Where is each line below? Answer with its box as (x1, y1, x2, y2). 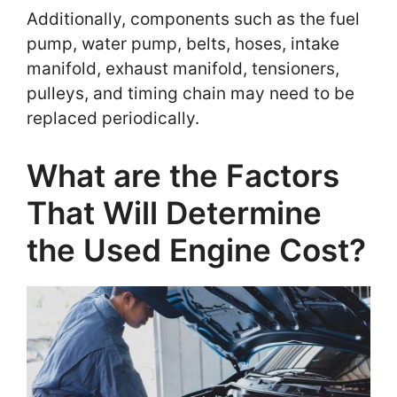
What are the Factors (27, 156, 339, 194)
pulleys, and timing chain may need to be (27, 83, 354, 104)
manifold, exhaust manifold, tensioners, (27, 58, 339, 79)
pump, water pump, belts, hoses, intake (27, 34, 339, 54)
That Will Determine (27, 193, 322, 231)
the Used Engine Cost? (27, 230, 366, 269)
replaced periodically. (27, 108, 199, 128)
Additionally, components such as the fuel (27, 9, 360, 29)
